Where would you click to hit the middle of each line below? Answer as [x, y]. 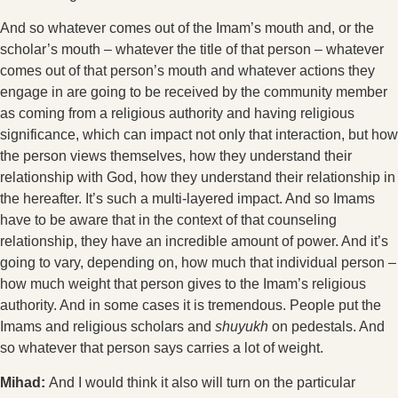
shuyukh [242, 327]
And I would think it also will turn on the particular [202, 382]
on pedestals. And [326, 327]
